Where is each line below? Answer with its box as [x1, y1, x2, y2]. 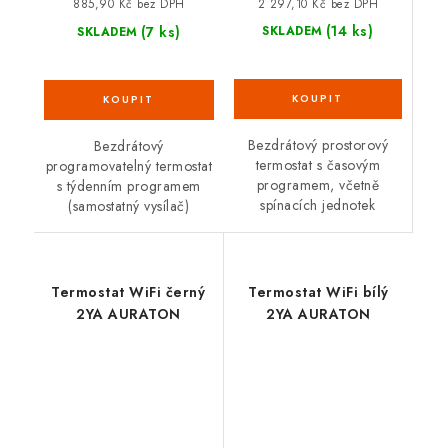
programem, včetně [256, 175, 379, 196]
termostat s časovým [255, 155, 380, 176]
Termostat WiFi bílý [248, 282, 389, 303]
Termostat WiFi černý [51, 282, 206, 303]
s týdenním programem [56, 176, 201, 197]
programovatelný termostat [45, 156, 212, 177]
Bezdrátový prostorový [247, 135, 388, 156]
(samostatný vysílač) [68, 196, 190, 217]
